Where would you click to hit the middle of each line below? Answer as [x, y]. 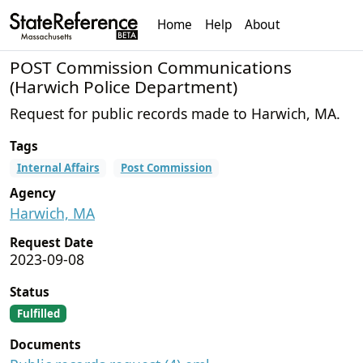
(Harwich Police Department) [124, 86]
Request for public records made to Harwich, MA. [175, 113]
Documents [45, 345]
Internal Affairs [58, 167]
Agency [33, 193]
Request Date [51, 242]
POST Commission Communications [151, 67]
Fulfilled [38, 313]
